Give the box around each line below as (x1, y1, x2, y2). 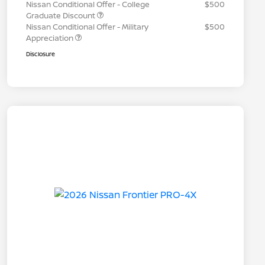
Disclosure (26, 50, 55, 59)
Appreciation (26, 33, 75, 44)
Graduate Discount (26, 10, 97, 21)
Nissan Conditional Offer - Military (26, 21, 148, 33)
